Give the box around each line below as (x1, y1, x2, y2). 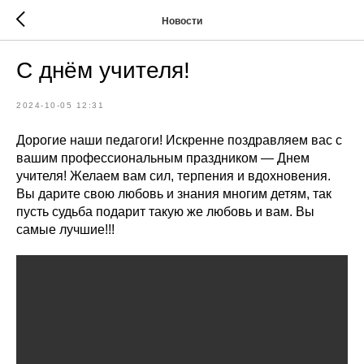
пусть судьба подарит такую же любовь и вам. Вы (16, 205, 314, 219)
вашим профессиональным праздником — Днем (16, 151, 310, 165)
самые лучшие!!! (16, 223, 115, 236)
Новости (162, 15, 202, 27)
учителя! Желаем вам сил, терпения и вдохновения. (16, 169, 331, 183)
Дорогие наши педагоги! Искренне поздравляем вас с (16, 133, 342, 147)
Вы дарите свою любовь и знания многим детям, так (16, 187, 331, 201)
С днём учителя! (16, 58, 190, 83)
